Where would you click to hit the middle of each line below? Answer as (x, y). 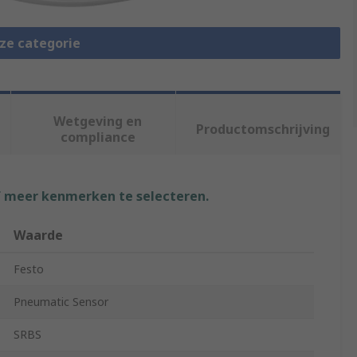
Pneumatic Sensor (61, 302)
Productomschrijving (263, 129)
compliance (98, 137)
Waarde (38, 235)
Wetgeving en (98, 122)
